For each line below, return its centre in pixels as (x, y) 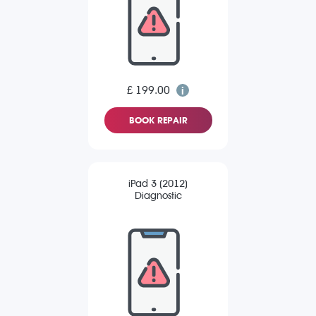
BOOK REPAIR (158, 121)
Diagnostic (158, 196)
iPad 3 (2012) (158, 184)
